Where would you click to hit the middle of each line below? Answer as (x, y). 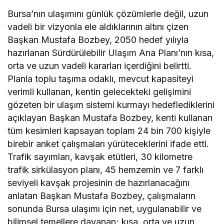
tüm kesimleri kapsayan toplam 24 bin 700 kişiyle (109, 131)
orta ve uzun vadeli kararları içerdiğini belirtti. (100, 66)
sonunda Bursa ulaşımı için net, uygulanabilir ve (105, 209)
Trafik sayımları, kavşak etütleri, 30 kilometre (100, 157)
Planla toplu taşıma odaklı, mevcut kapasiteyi (101, 79)
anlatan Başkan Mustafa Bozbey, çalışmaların (102, 196)
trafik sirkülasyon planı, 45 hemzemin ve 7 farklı (106, 170)
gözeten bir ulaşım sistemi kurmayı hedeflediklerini (111, 105)
